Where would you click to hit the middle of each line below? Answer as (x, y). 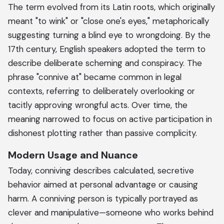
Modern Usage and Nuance (73, 155)
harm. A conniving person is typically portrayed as (103, 198)
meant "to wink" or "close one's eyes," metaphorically (108, 21)
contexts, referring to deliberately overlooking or (101, 91)
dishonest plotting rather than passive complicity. (102, 133)
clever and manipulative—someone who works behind (111, 212)
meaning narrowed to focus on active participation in (110, 119)
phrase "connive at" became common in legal (95, 77)
